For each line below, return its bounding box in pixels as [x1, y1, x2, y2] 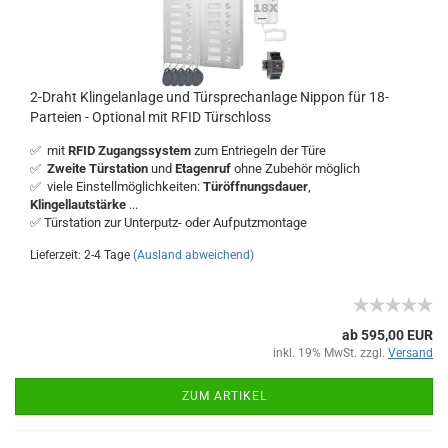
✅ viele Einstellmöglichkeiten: [30, 179, 203, 194]
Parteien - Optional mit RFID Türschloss [30, 109, 271, 125]
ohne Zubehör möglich [234, 161, 360, 176]
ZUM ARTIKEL [181, 389, 267, 403]
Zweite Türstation [47, 161, 148, 176]
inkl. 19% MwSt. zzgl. [273, 346, 388, 360]
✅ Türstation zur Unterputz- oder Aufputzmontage [30, 215, 307, 230]
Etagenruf [175, 161, 234, 176]
